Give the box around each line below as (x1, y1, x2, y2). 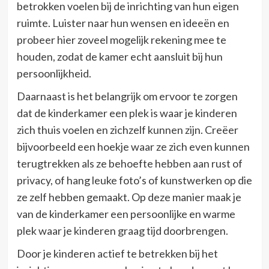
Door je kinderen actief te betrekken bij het (16, 246, 218, 260)
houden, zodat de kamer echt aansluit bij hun (16, 49, 223, 63)
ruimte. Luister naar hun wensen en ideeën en (16, 16, 229, 29)
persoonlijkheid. (16, 66, 91, 80)
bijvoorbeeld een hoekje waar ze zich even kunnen (16, 139, 250, 153)
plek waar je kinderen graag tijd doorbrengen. (16, 223, 228, 237)
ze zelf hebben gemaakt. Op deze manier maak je (16, 190, 241, 204)
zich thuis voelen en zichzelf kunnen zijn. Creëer (16, 122, 238, 136)
